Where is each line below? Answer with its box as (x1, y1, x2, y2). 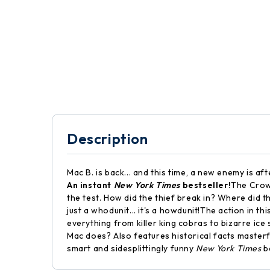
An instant (67, 180, 114, 190)
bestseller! (180, 180, 231, 190)
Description (67, 130, 148, 148)
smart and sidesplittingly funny (67, 243, 196, 254)
